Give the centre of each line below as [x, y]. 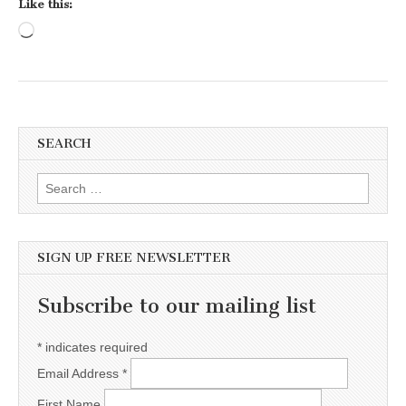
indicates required [95, 348]
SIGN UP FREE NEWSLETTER [134, 257]
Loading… [64, 32]
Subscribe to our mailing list [177, 305]
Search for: [69, 183]
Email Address [80, 374]
